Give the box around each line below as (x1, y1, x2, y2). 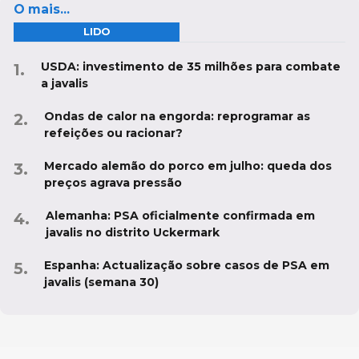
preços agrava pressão (44, 175, 182, 190)
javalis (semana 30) (44, 274, 159, 289)
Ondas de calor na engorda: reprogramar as (44, 108, 310, 123)
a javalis (41, 75, 88, 91)
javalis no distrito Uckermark (46, 224, 220, 240)
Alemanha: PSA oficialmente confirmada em (46, 208, 315, 223)
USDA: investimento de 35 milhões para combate (41, 58, 341, 74)
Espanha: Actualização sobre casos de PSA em (44, 257, 329, 272)
